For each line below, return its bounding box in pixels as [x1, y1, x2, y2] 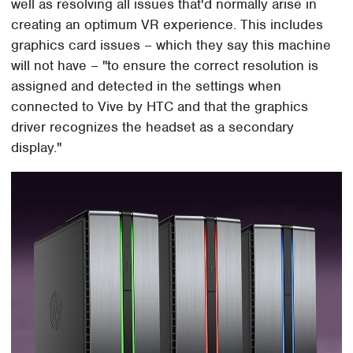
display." [11, 139, 62, 157]
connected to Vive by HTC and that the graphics [11, 98, 309, 116]
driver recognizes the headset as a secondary [11, 118, 295, 136]
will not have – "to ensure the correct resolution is [11, 57, 319, 75]
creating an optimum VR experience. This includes [11, 16, 324, 34]
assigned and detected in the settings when [11, 77, 282, 95]
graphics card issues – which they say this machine [11, 36, 332, 54]
